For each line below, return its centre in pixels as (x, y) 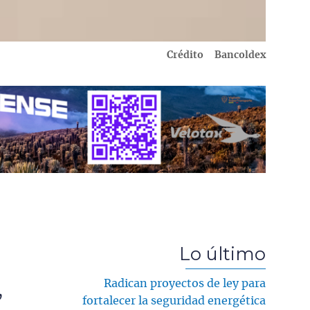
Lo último (222, 253)
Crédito (185, 56)
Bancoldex (240, 56)
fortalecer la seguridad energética (174, 301)
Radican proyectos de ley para (185, 283)
